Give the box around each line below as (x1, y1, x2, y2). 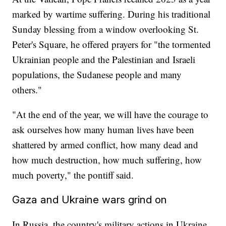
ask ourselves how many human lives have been (12, 123, 195, 136)
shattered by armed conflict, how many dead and (12, 138, 199, 151)
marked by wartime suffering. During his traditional (12, 8, 211, 21)
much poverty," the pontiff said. (12, 168, 134, 182)
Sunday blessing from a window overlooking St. (12, 23, 199, 36)
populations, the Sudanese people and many (12, 68, 182, 81)
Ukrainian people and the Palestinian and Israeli (12, 53, 196, 66)
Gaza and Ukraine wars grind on (12, 193, 167, 206)
